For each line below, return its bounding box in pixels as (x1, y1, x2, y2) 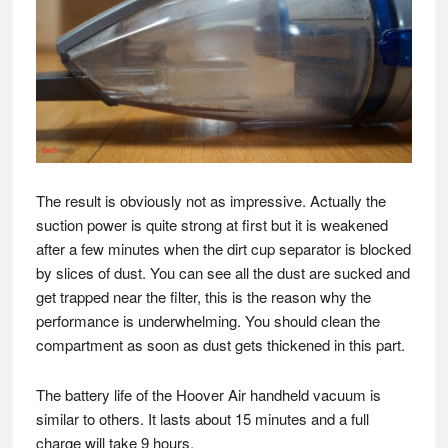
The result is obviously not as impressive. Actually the (35, 190, 386, 211)
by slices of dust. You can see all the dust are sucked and (35, 262, 410, 283)
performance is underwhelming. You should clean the (35, 310, 380, 331)
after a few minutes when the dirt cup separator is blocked (35, 238, 411, 259)
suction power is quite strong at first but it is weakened (35, 214, 388, 235)
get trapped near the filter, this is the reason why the (35, 286, 371, 307)
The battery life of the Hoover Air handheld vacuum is (35, 384, 381, 405)
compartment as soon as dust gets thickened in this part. (35, 334, 405, 355)
